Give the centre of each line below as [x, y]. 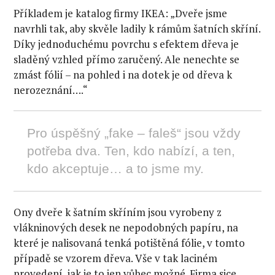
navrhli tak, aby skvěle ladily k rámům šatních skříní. [137, 29]
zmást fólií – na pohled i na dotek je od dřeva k [123, 75]
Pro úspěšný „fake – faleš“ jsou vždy [134, 133]
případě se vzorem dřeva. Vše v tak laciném [116, 258]
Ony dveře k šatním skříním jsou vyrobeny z [118, 212]
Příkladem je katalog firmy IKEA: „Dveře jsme [121, 14]
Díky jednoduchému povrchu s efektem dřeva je [126, 44]
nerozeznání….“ [51, 90]
